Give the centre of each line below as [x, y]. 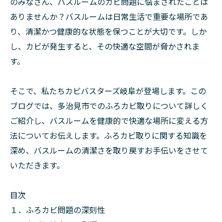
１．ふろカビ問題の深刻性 [57, 210]
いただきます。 [37, 165]
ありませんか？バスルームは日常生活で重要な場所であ [109, 17]
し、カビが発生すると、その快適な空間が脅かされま [105, 46]
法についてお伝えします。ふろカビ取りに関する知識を [109, 136]
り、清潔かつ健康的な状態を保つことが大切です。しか [108, 31]
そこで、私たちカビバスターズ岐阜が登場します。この [108, 91]
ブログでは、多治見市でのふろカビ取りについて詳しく [109, 106]
